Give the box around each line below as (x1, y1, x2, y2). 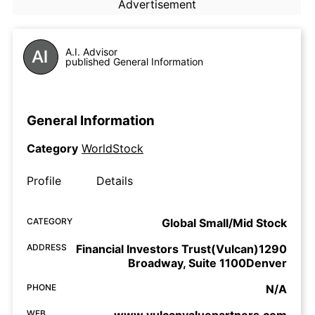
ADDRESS (27, 242, 67, 253)
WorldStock (82, 141, 143, 156)
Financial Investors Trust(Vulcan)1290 (76, 242, 287, 257)
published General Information (65, 56, 203, 67)
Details (96, 174, 133, 188)
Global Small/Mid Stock (162, 216, 287, 231)
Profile (27, 174, 61, 188)
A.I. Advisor (65, 46, 117, 58)
